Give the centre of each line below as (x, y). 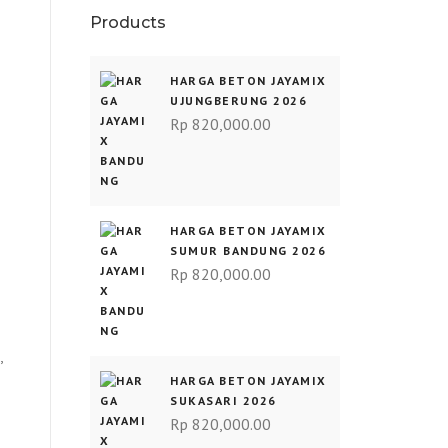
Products (128, 22)
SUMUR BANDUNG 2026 (248, 250)
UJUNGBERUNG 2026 (238, 100)
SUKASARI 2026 (223, 400)
